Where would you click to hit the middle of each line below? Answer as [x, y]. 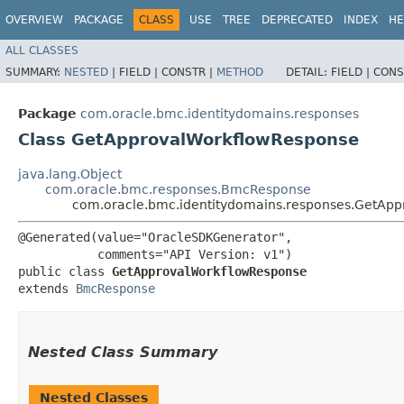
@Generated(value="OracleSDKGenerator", [155, 237]
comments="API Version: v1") [155, 254]
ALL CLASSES [42, 50]
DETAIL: [308, 72]
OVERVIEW [34, 20]
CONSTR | [189, 72]
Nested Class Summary [123, 352]
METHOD [240, 72]
